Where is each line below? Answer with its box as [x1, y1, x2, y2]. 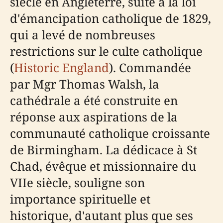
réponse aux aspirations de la [10, 108, 178, 125]
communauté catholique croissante [10, 124, 210, 141]
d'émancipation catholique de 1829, [10, 9, 211, 26]
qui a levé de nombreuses [10, 26, 155, 43]
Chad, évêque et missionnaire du [10, 157, 196, 174]
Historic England [14, 59, 109, 76]
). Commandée [109, 59, 191, 76]
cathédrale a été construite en [10, 92, 178, 109]
